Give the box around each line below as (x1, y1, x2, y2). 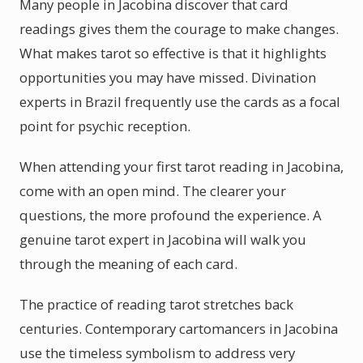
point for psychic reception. (19, 117, 190, 135)
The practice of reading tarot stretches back (19, 295, 293, 314)
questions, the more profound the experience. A (19, 206, 322, 224)
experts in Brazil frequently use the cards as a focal (19, 92, 340, 111)
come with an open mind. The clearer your (19, 181, 286, 200)
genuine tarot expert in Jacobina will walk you (19, 230, 306, 249)
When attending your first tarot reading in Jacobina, (19, 157, 344, 176)
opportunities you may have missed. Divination (19, 68, 316, 87)
